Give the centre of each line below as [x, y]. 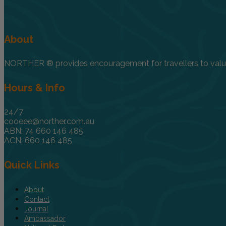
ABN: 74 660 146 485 [44, 131]
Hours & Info [35, 88]
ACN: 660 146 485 [38, 141]
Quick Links [32, 165]
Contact [37, 199]
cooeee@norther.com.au [49, 122]
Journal [36, 209]
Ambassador [45, 218]
